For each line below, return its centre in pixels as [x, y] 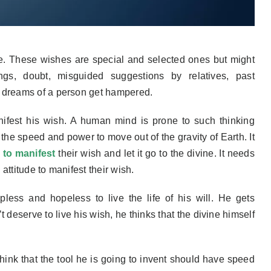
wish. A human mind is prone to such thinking [147, 120]
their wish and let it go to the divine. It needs [155, 153]
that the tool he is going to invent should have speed [138, 259]
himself [239, 214]
